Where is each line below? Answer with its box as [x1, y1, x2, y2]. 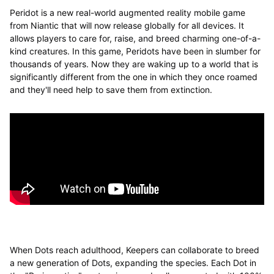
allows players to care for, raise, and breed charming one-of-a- [9, 32, 261, 43]
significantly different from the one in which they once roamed [9, 71, 257, 82]
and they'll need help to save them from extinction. [9, 84, 212, 95]
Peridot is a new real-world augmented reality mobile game [9, 7, 245, 18]
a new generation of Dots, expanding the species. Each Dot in [9, 257, 256, 268]
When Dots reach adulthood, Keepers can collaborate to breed [9, 244, 259, 255]
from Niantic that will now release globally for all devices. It [9, 20, 244, 31]
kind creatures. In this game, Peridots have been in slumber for [9, 45, 261, 56]
